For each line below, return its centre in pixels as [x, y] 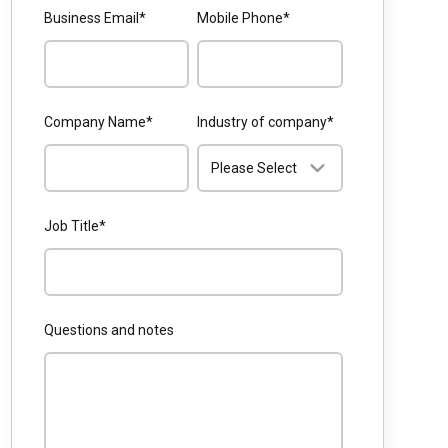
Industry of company [262, 122]
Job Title [71, 226]
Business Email [91, 18]
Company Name [94, 122]
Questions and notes [108, 330]
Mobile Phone [240, 18]
